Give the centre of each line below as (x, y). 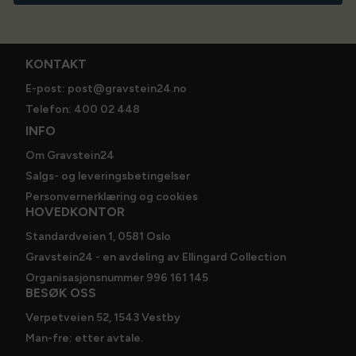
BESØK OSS (61, 293)
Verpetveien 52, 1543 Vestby (103, 317)
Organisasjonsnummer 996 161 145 (117, 278)
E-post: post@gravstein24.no (106, 89)
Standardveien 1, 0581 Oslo (98, 236)
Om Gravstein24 (70, 155)
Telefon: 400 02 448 (83, 109)
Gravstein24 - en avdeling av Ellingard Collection (156, 257)
